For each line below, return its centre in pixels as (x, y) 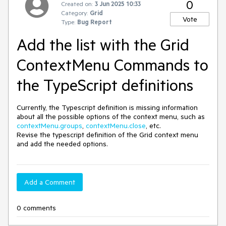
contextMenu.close (116, 126)
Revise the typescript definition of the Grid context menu (107, 135)
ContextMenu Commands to (112, 65)
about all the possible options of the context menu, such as (111, 117)
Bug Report (95, 22)
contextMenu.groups (49, 126)
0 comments (36, 208)
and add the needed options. (62, 144)
